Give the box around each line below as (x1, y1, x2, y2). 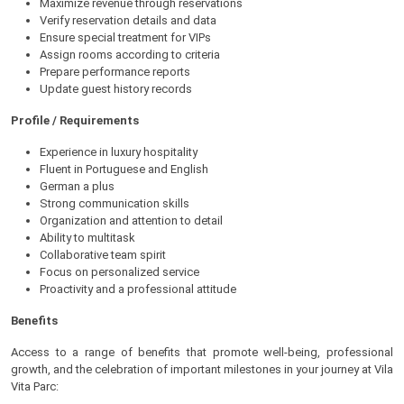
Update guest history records (40, 82, 192, 96)
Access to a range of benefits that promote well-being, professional (11, 345, 393, 359)
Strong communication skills (40, 197, 189, 210)
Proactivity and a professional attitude (40, 282, 236, 296)
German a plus (40, 179, 115, 193)
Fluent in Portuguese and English (40, 162, 208, 176)
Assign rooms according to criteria (40, 48, 220, 61)
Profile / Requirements (11, 114, 139, 127)
